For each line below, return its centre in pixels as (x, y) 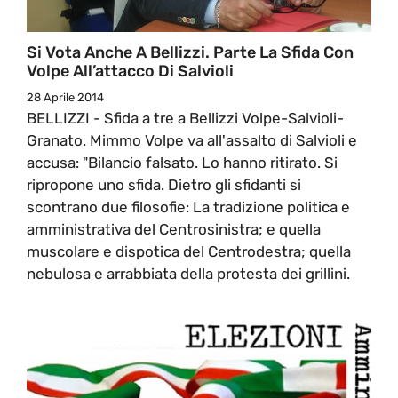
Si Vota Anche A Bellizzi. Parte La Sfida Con (190, 52)
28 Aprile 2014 (65, 97)
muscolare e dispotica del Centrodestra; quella (189, 251)
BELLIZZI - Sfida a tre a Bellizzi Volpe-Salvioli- (185, 118)
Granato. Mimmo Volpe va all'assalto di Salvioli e (192, 140)
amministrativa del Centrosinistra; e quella (174, 229)
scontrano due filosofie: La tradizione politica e (188, 207)
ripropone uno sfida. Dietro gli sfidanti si (164, 184)
